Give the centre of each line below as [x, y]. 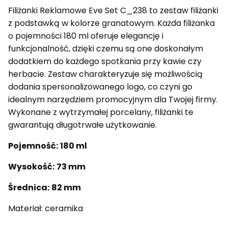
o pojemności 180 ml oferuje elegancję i [86, 36]
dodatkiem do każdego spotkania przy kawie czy [105, 62]
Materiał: [25, 209]
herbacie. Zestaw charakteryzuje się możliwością [105, 74]
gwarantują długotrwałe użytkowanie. [82, 125]
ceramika [64, 209]
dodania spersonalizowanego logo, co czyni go [100, 87]
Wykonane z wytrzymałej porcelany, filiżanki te [101, 112]
